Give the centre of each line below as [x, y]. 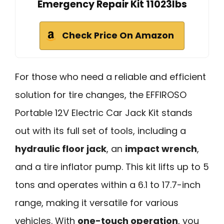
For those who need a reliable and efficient [110, 76]
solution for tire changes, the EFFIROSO [101, 94]
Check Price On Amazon [118, 35]
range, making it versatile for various [97, 202]
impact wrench [161, 148]
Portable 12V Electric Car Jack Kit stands [104, 112]
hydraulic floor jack [61, 148]
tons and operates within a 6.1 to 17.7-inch [108, 184]
